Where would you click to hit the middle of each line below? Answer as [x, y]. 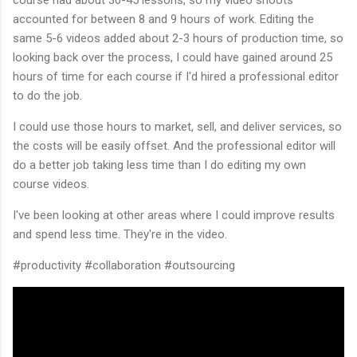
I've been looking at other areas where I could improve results [174, 215]
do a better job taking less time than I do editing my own [159, 165]
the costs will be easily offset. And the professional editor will [174, 145]
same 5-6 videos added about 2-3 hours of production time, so [178, 38]
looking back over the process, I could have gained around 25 [173, 57]
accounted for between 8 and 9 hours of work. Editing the [163, 19]
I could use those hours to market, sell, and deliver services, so [177, 126]
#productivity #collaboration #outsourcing [126, 265]
